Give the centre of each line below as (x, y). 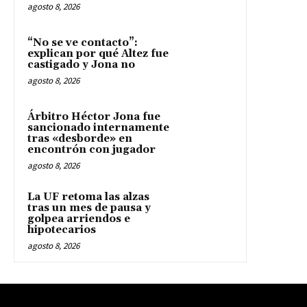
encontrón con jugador (91, 149)
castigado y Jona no (81, 64)
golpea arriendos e (79, 219)
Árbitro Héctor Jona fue (94, 116)
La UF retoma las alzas (88, 197)
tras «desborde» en (80, 138)
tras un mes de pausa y (89, 208)
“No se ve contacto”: (83, 42)
